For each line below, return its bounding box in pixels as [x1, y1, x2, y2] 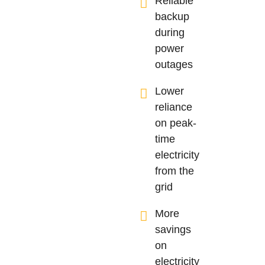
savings [155, 223, 192, 235]
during [155, 26, 185, 38]
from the [155, 164, 195, 177]
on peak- [155, 117, 197, 129]
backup [155, 10, 190, 22]
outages [155, 58, 193, 70]
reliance [155, 101, 193, 113]
